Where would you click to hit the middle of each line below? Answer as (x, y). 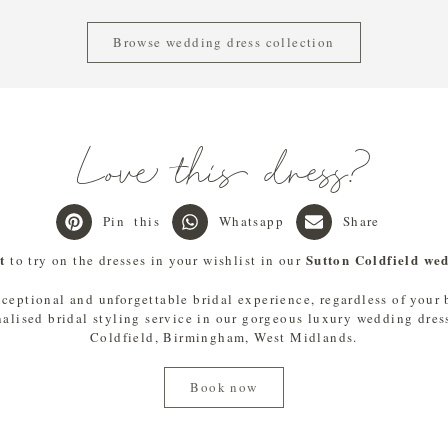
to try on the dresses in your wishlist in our (155, 259)
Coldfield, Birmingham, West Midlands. (224, 336)
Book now (224, 386)
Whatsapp (251, 221)
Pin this (131, 221)
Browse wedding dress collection (224, 41)
